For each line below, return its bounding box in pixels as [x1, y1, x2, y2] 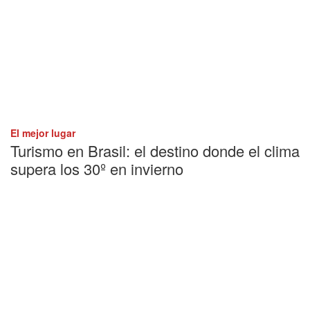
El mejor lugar [10, 125, 75, 140]
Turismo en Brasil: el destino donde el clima [10, 139, 300, 161]
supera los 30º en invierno [10, 157, 183, 179]
